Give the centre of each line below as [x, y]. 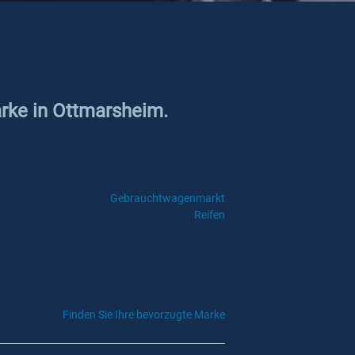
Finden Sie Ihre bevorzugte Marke [144, 315]
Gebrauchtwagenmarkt [167, 198]
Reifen [209, 215]
